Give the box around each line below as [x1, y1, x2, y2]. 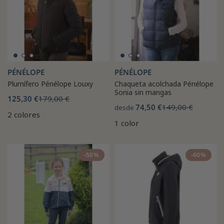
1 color [114, 117, 139, 128]
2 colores [7, 109, 40, 119]
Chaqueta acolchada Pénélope [114, 78, 213, 88]
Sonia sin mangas [114, 87, 171, 97]
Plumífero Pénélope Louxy [7, 78, 93, 88]
